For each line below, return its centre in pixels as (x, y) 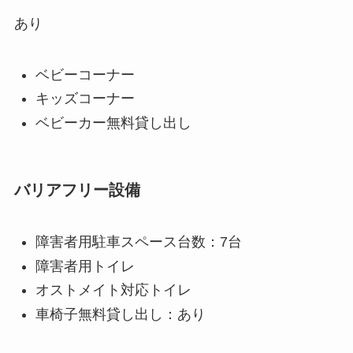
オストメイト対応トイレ (113, 290)
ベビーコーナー (85, 74)
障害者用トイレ (85, 266)
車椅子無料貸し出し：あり (120, 314)
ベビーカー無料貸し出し (113, 123)
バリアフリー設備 (77, 190)
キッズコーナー (85, 99)
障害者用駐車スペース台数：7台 (138, 242)
